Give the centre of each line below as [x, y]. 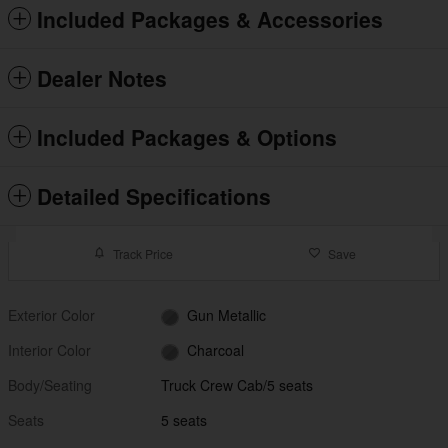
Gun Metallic [226, 315]
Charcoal [215, 350]
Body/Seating [50, 385]
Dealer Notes [102, 78]
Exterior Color [51, 315]
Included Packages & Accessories [210, 19]
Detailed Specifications [154, 196]
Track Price [142, 253]
